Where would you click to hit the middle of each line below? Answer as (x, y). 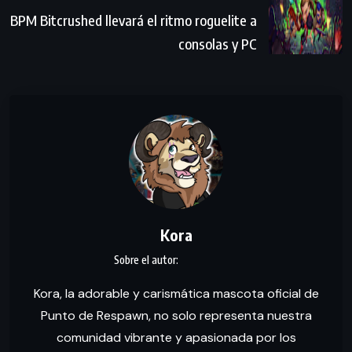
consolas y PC (218, 43)
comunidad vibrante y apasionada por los (176, 337)
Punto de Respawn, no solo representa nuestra (176, 315)
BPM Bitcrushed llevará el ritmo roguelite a (134, 20)
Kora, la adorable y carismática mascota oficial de (176, 293)
